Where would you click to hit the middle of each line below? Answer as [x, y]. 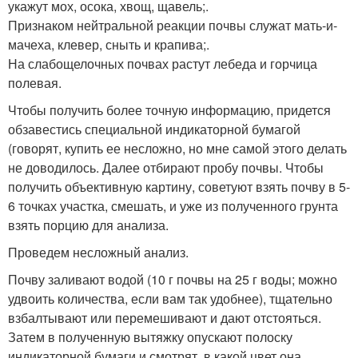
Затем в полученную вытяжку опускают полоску [150, 337]
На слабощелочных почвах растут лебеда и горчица [163, 64]
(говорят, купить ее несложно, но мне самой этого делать [177, 149]
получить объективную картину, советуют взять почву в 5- [179, 187]
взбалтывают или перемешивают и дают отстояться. [165, 318]
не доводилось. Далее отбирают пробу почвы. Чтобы [166, 168]
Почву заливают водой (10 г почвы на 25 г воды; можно [173, 280]
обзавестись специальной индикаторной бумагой [154, 129]
